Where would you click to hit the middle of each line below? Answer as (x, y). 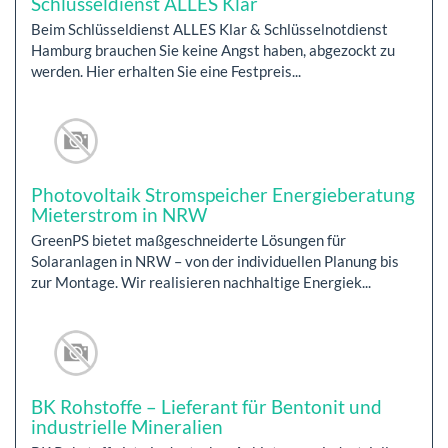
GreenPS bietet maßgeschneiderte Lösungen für (188, 240)
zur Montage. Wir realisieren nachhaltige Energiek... (201, 282)
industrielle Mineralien (127, 426)
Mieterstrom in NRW (119, 215)
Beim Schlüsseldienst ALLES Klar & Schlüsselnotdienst (209, 28)
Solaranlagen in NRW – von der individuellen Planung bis (215, 261)
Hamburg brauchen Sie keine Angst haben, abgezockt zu (213, 49)
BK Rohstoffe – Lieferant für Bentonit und (206, 406)
